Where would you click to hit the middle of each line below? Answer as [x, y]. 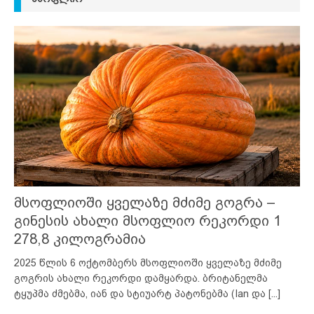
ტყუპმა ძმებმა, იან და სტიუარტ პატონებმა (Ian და [141, 293]
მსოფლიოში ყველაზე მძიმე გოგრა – [145, 202]
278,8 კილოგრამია [80, 239]
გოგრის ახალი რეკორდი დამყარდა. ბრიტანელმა [141, 278]
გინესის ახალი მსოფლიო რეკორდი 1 [148, 220]
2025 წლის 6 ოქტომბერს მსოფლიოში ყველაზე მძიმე [148, 262]
